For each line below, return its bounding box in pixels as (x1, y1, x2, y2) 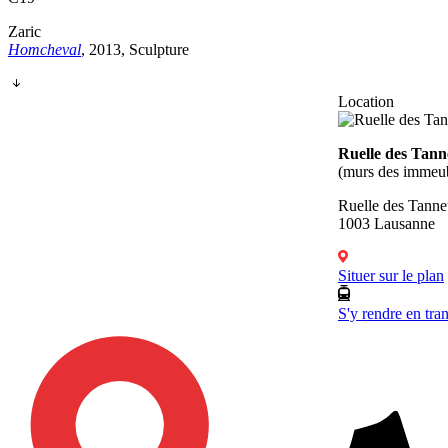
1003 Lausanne (338, 215, 435, 233)
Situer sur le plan (338, 267, 444, 285)
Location (338, 93, 394, 111)
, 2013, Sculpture (81, 41, 189, 59)
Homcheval (8, 41, 81, 59)
